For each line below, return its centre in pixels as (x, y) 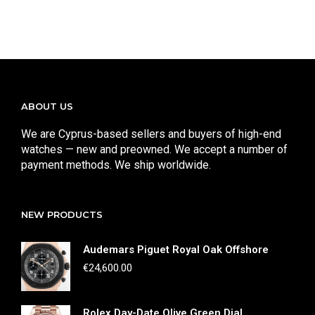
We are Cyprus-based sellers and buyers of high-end (151, 134)
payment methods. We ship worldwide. (116, 165)
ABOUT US (47, 107)
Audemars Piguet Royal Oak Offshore (176, 250)
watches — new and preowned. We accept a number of (154, 150)
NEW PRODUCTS (62, 215)
